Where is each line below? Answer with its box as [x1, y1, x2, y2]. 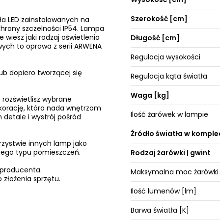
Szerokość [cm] [131, 14, 188, 24]
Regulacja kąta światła [131, 71, 208, 81]
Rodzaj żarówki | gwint [131, 148, 211, 158]
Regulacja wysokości [131, 52, 201, 62]
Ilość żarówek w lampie [131, 110, 209, 119]
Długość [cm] [131, 33, 180, 43]
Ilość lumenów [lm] [131, 186, 197, 196]
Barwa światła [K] [131, 205, 190, 215]
